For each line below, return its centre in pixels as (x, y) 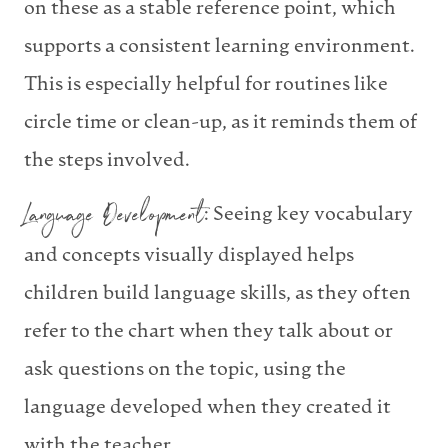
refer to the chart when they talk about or (208, 332)
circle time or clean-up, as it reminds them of (221, 123)
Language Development (114, 218)
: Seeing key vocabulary (308, 215)
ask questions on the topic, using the (185, 370)
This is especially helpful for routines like (206, 85)
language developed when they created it (207, 408)
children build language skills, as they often (217, 294)
